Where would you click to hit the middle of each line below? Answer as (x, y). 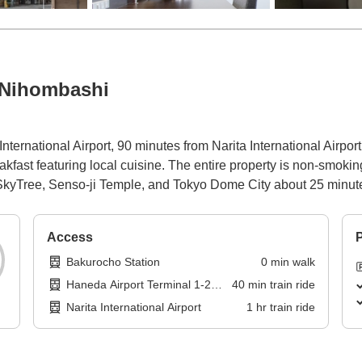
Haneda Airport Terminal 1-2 (139, 285)
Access (70, 238)
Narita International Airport (134, 307)
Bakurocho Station (114, 262)
